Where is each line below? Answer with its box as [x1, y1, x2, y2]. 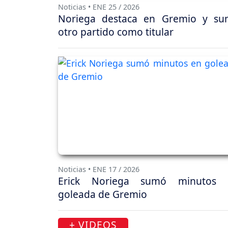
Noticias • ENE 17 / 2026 [58, 164, 139, 174]
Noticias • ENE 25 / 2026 [58, 2, 139, 12]
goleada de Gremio [58, 187, 147, 201]
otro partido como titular [58, 25, 174, 39]
